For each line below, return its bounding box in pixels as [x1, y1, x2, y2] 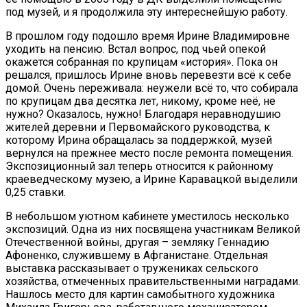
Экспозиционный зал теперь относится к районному [5, 160, 273, 173]
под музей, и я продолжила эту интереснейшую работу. [5, 5, 288, 19]
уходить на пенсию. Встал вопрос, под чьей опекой [5, 42, 266, 56]
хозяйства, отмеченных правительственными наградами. [5, 275, 300, 288]
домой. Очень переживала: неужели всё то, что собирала [5, 82, 298, 95]
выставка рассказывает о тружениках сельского [5, 262, 258, 275]
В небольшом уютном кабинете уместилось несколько [5, 210, 289, 223]
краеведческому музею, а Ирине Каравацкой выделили [5, 173, 297, 186]
